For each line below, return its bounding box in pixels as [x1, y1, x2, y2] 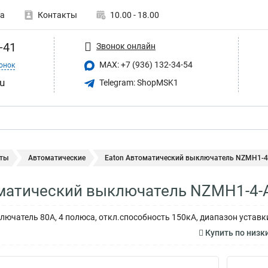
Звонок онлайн [96, 41, 156, 51]
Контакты [38, 10, 77, 20]
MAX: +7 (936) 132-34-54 [98, 60, 193, 69]
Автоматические [28, 154, 86, 162]
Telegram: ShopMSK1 [98, 77, 178, 87]
